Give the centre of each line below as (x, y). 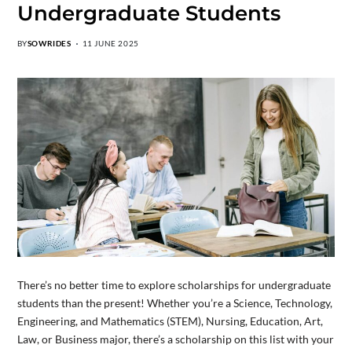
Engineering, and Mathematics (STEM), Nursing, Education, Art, (170, 321)
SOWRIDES (49, 44)
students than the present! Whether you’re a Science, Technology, (174, 302)
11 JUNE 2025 (110, 44)
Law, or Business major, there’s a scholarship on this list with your (175, 339)
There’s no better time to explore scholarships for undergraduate (174, 284)
